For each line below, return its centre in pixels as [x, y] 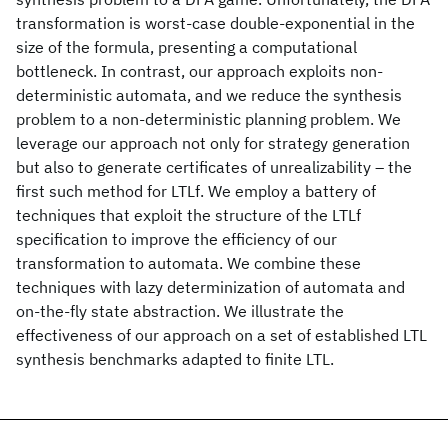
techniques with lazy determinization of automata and [210, 287]
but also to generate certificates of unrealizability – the [214, 167]
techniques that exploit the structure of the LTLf [188, 215]
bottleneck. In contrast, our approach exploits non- [199, 71]
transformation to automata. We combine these [188, 263]
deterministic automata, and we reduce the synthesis [209, 95]
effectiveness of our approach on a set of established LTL [221, 335]
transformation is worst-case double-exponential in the [215, 23]
